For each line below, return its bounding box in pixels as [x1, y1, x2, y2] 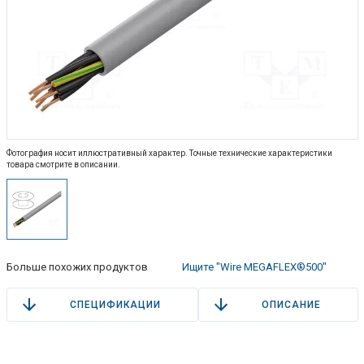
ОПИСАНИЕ [261, 299, 321, 311]
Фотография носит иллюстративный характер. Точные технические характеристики [6, 149, 332, 158]
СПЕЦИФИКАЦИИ [69, 299, 161, 311]
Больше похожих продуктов [6, 261, 148, 274]
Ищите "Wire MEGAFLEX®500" [182, 261, 327, 274]
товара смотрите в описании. [6, 160, 120, 170]
